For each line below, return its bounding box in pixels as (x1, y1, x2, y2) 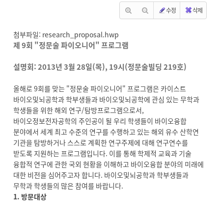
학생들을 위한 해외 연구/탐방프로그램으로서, (13, 105, 144, 115)
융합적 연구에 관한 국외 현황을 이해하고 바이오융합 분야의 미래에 (13, 159, 204, 169)
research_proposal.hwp (42, 29, 119, 39)
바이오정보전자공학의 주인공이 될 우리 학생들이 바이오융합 (13, 116, 187, 126)
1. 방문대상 (13, 192, 47, 201)
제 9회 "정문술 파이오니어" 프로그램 (13, 40, 129, 51)
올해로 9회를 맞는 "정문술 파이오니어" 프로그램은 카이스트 (13, 83, 186, 93)
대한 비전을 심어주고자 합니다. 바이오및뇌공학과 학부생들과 (13, 170, 189, 180)
